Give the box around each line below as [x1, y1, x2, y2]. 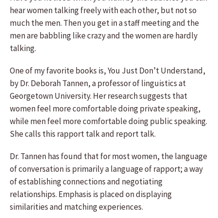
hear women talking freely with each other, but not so [10, 5, 197, 16]
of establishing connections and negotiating [10, 176, 163, 187]
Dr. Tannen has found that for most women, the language [10, 151, 207, 162]
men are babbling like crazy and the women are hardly [10, 30, 198, 41]
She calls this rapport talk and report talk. [10, 128, 156, 139]
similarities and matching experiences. [10, 201, 143, 212]
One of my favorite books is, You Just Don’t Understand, [10, 65, 205, 76]
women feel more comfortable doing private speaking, [10, 103, 200, 114]
